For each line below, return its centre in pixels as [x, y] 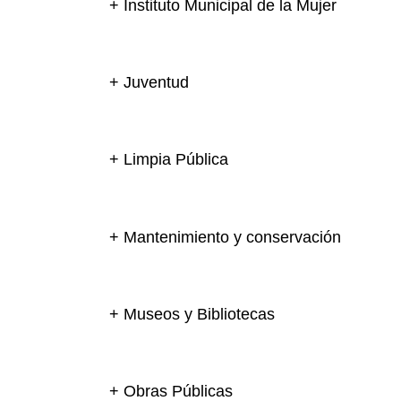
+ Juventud [149, 83]
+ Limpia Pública [169, 160]
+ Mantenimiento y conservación [225, 237]
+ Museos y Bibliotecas [192, 314]
